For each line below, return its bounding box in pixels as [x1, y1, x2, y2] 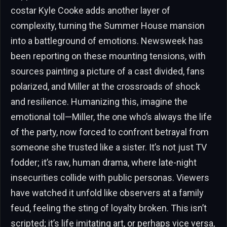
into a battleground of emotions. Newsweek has [11, 35, 203, 46]
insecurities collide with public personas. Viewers [11, 172, 209, 183]
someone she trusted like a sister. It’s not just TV [11, 141, 207, 153]
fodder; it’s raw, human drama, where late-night [11, 157, 197, 168]
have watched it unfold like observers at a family [11, 187, 204, 198]
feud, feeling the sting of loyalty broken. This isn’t [11, 202, 207, 213]
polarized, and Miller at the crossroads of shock [11, 81, 200, 92]
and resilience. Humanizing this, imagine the [11, 96, 187, 107]
